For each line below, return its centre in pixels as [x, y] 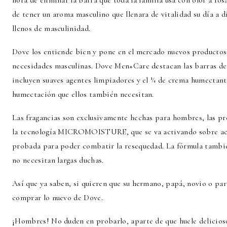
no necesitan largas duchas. [58, 160]
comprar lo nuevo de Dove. [58, 198]
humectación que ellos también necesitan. [83, 94]
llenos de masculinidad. [51, 28]
